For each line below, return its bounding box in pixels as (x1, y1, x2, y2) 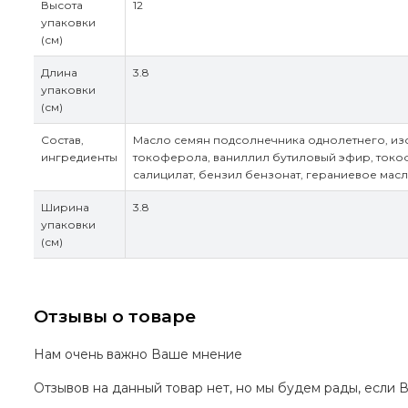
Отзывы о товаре (34, 305, 196, 327)
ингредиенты (41, 150, 117, 165)
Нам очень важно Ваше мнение (34, 345, 242, 362)
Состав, (41, 133, 84, 148)
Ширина (41, 200, 89, 215)
